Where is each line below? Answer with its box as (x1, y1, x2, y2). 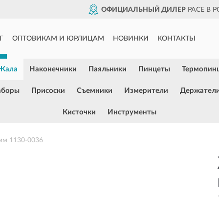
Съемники (77, 87, 112, 94)
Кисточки (63, 109, 96, 116)
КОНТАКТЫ (157, 35, 196, 42)
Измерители (124, 87, 168, 94)
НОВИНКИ (113, 35, 149, 42)
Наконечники (29, 66, 77, 73)
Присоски (31, 87, 65, 94)
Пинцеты (138, 66, 170, 73)
